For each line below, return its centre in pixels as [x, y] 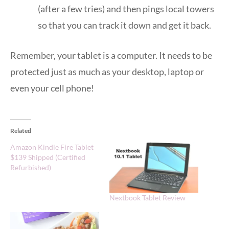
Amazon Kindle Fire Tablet [52, 147]
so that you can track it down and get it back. [124, 25]
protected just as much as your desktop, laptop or [107, 71]
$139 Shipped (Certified [48, 157]
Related [21, 130]
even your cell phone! [52, 88]
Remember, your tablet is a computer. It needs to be [111, 55]
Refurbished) [31, 167]
